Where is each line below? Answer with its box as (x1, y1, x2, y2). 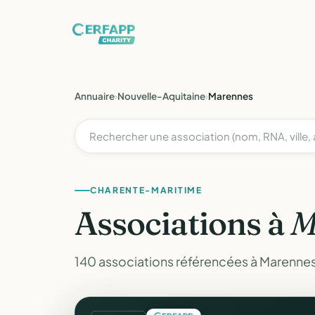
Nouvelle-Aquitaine (117, 90, 205, 102)
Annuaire (75, 90, 115, 102)
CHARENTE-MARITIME (90, 185, 202, 195)
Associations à (75, 203, 291, 243)
